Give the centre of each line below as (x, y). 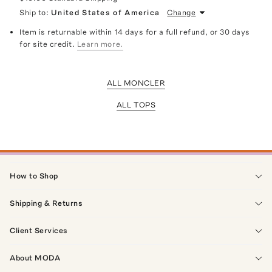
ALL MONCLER (136, 83)
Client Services (39, 230)
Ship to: (34, 12)
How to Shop (34, 175)
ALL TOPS (136, 104)
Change (182, 12)
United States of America (106, 12)
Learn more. (100, 44)
